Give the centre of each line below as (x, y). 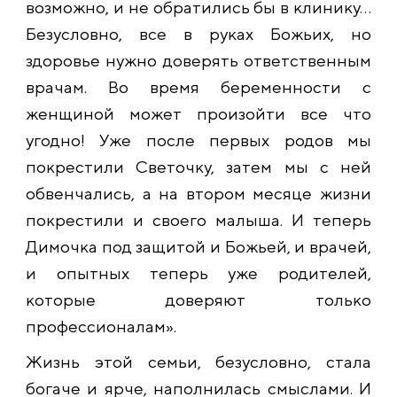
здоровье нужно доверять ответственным (198, 61)
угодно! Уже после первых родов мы (198, 140)
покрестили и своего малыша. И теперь (198, 220)
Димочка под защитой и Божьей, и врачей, (198, 247)
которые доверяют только (198, 300)
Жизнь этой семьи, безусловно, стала (198, 362)
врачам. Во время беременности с (198, 87)
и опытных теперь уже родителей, (198, 273)
